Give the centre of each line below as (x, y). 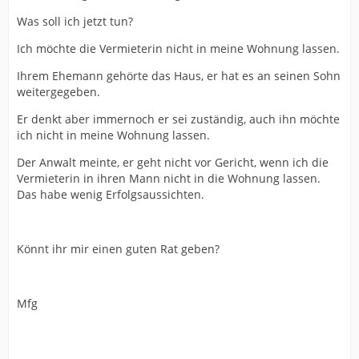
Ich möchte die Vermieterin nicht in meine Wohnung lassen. (178, 48)
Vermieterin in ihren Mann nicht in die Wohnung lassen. (169, 178)
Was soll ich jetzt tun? (75, 21)
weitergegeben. (58, 92)
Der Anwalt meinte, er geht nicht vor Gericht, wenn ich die (173, 162)
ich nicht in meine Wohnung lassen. (113, 135)
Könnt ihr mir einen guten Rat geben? (118, 249)
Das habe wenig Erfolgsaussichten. (111, 194)
